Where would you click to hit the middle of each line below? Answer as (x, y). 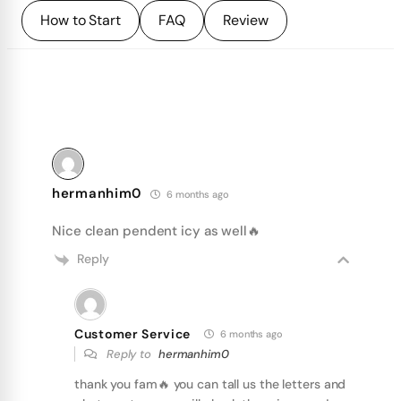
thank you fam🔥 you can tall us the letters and (210, 384)
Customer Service (133, 333)
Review (245, 21)
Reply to (130, 354)
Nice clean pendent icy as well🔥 (156, 231)
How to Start (81, 21)
